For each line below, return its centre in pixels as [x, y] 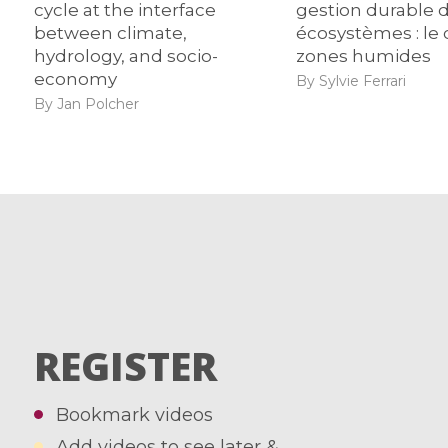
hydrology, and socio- [125, 56]
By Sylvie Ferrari [351, 80]
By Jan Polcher [86, 103]
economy [75, 79]
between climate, [110, 33]
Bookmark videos [135, 415]
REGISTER [125, 365]
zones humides [364, 56]
